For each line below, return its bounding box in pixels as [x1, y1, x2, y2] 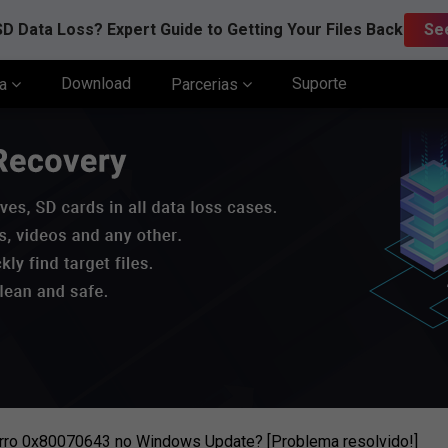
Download [61, 74, 131, 93]
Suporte [292, 74, 347, 93]
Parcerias [171, 75, 242, 94]
